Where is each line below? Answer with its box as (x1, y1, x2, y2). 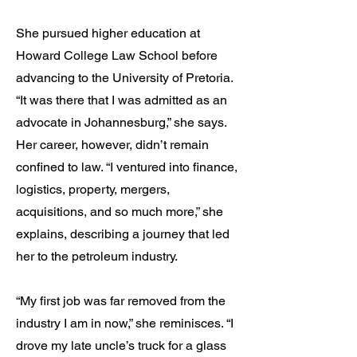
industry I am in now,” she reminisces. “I (16, 316, 233, 331)
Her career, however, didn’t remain (16, 137, 209, 152)
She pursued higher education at (16, 25, 200, 41)
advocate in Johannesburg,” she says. (16, 115, 226, 130)
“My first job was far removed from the (16, 293, 226, 308)
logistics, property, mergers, (16, 182, 170, 197)
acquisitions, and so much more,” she (16, 204, 223, 219)
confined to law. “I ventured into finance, (16, 159, 237, 175)
